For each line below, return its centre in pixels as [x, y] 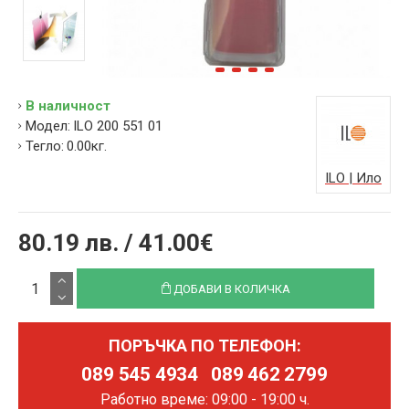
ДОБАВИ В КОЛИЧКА [231, 289]
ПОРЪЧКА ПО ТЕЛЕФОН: [204, 346]
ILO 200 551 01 [118, 126]
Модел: [48, 126]
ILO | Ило [353, 178]
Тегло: [45, 146]
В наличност [68, 106]
